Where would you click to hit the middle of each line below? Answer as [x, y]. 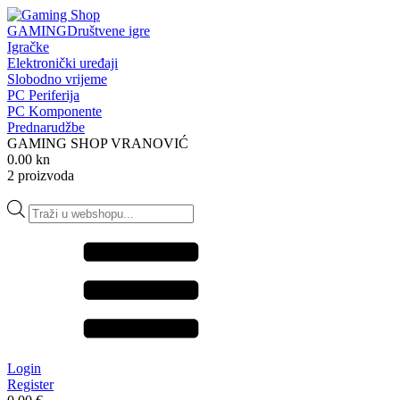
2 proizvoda [41, 175]
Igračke [28, 47]
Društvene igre [108, 31]
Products [52, 207]
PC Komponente [54, 111]
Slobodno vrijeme [57, 79]
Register [30, 384]
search [46, 223]
